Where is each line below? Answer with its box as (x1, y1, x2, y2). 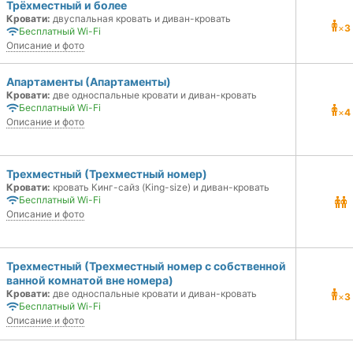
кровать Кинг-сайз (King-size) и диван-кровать (50, 181, 269, 193)
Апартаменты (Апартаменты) (6, 75, 171, 88)
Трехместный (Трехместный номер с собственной (6, 259, 286, 273)
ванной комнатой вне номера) (6, 273, 173, 287)
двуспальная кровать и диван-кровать (50, 13, 231, 24)
